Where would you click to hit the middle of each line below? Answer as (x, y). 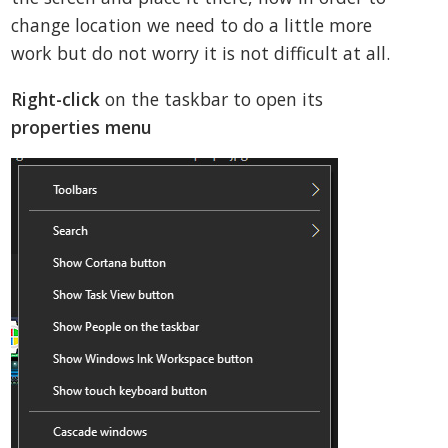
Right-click (56, 98)
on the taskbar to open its (212, 98)
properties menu (82, 126)
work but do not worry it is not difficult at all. (201, 53)
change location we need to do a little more (192, 25)
